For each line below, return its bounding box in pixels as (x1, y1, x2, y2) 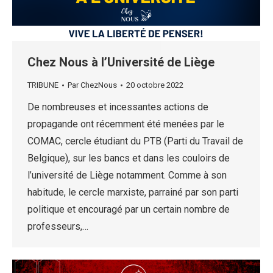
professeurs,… (27, 221, 88, 233)
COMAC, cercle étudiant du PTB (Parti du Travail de (27, 135, 243, 147)
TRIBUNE (27, 80, 58, 90)
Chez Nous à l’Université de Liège (27, 55, 214, 70)
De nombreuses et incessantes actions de (27, 101, 208, 113)
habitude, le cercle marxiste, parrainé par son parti (27, 186, 238, 199)
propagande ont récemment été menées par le (27, 118, 224, 130)
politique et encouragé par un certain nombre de (27, 204, 230, 216)
